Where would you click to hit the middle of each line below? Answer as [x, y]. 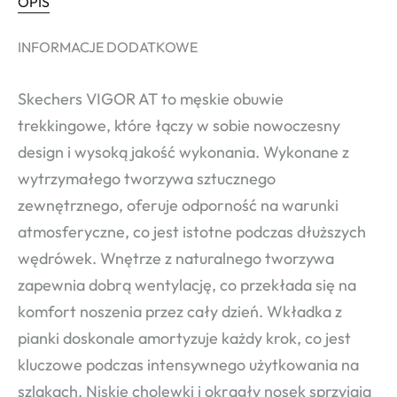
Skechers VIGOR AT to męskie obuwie [151, 99]
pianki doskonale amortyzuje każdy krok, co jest [184, 339]
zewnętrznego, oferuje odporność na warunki [178, 206]
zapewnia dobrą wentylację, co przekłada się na [187, 285]
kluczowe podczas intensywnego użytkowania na [188, 365]
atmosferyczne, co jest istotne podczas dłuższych [192, 232]
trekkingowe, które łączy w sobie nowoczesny [179, 126]
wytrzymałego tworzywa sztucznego [147, 179]
